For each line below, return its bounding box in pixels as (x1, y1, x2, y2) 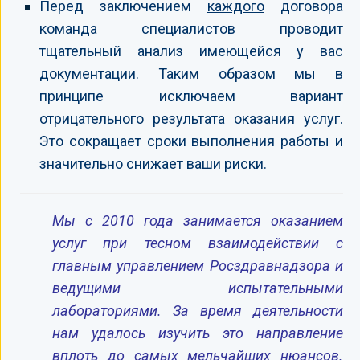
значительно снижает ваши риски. (39, 154, 267, 172)
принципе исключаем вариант (39, 87, 343, 104)
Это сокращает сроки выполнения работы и (39, 132, 343, 149)
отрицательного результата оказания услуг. (39, 109, 343, 127)
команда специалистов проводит (39, 19, 343, 37)
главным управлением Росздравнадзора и (52, 256, 343, 274)
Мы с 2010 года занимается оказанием (52, 211, 343, 229)
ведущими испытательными (52, 279, 343, 297)
